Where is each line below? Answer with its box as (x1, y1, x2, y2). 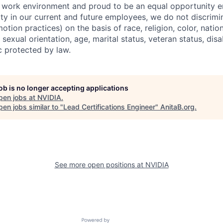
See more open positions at (54, 160, 145, 169)
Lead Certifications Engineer (63, 103, 155, 111)
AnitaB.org (160, 103, 195, 111)
